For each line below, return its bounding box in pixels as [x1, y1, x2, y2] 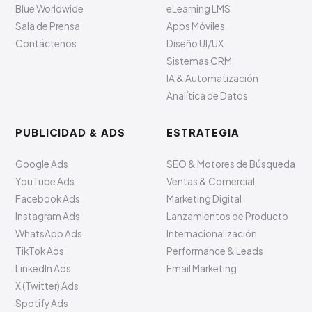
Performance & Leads [166, 245, 263, 257]
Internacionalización [166, 228, 257, 240]
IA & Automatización [166, 72, 258, 84]
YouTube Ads [15, 175, 75, 187]
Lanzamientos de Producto [166, 210, 288, 222]
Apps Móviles [166, 20, 225, 32]
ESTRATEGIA [166, 126, 240, 139]
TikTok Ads [15, 245, 65, 257]
